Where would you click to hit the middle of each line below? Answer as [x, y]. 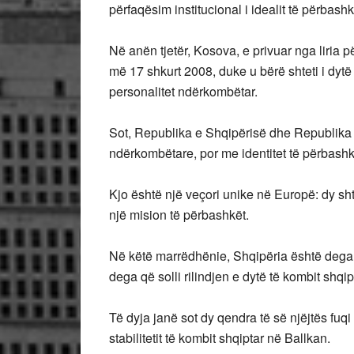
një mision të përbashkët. [179, 215]
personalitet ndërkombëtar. [183, 91]
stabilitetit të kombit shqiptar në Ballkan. [220, 338]
